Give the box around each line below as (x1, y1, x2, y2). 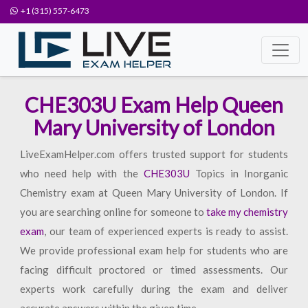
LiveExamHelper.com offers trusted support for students (19, 148, 289, 160)
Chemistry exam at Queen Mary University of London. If (19, 186, 289, 199)
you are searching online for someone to (19, 206, 206, 218)
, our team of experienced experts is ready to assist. (43, 225, 289, 237)
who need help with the (19, 167, 144, 179)
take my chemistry (206, 206, 289, 218)
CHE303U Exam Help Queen (25, 92, 283, 117)
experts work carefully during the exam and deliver (19, 283, 289, 295)
